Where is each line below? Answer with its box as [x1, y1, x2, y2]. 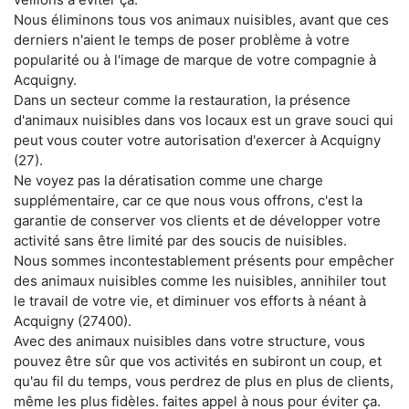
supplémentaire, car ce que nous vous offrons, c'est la [14, 192, 362, 210]
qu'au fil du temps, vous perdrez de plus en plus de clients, [14, 372, 393, 391]
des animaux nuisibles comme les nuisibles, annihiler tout [14, 272, 386, 290]
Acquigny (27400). [14, 312, 131, 330]
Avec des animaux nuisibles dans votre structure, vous [14, 332, 365, 351]
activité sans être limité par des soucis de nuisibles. [14, 232, 347, 250]
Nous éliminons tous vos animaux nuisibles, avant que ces [14, 11, 389, 29]
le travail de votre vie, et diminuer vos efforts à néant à [14, 292, 366, 310]
